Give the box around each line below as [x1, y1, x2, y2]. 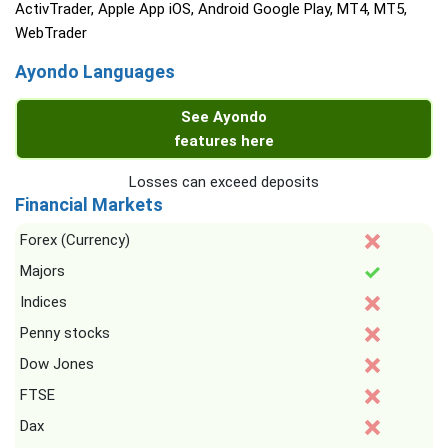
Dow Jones [20, 355, 94, 373]
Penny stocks [20, 324, 110, 342]
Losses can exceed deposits [129, 173, 319, 191]
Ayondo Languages [15, 61, 175, 82]
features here [174, 132, 274, 150]
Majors [20, 262, 65, 280]
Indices [20, 293, 67, 311]
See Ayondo [181, 108, 267, 126]
